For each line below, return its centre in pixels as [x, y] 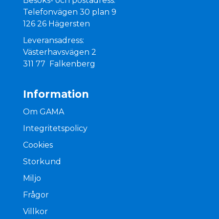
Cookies [38, 145]
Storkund [42, 162]
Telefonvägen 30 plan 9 [70, 12]
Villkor [36, 212]
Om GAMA [44, 112]
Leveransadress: [54, 41]
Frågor [36, 195]
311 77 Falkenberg [59, 64]
